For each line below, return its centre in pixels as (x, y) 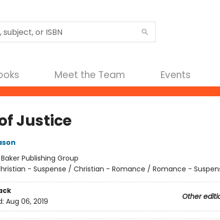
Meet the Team (90, 75)
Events (176, 75)
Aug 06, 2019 (27, 202)
